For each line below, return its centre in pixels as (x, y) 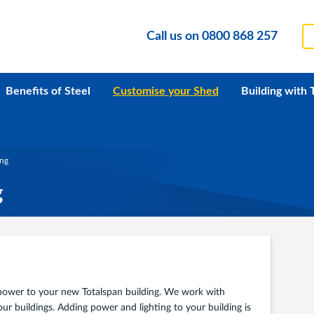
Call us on (174, 36)
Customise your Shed (166, 91)
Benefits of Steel (48, 91)
